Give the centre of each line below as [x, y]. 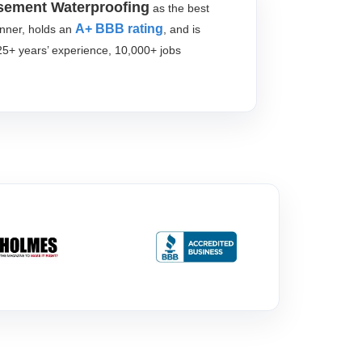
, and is [182, 29]
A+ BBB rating [119, 29]
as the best [179, 8]
